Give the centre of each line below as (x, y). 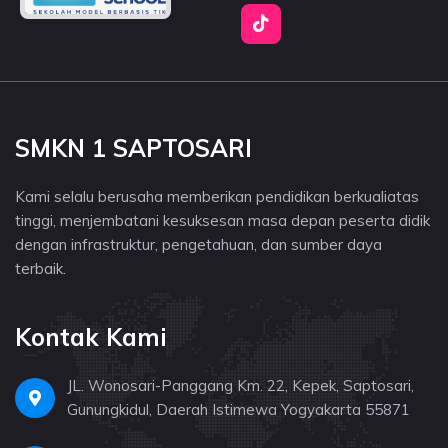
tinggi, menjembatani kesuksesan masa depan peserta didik (222, 220)
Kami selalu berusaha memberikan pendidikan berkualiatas (217, 196)
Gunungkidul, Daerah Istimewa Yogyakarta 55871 (238, 409)
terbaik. (40, 268)
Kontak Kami (91, 336)
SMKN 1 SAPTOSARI (133, 147)
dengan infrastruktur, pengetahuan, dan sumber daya (198, 244)
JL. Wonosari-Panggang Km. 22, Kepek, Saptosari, (240, 385)
